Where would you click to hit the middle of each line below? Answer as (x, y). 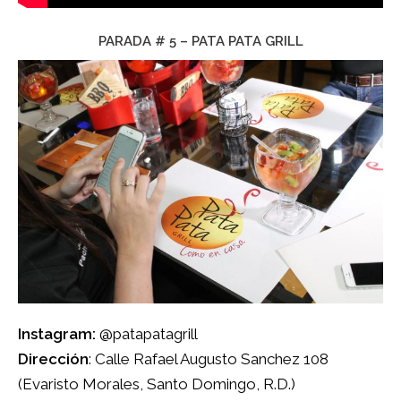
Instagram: (57, 333)
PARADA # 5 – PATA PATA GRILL (200, 41)
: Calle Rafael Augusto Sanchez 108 (209, 358)
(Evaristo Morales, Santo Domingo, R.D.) (157, 384)
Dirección (53, 358)
